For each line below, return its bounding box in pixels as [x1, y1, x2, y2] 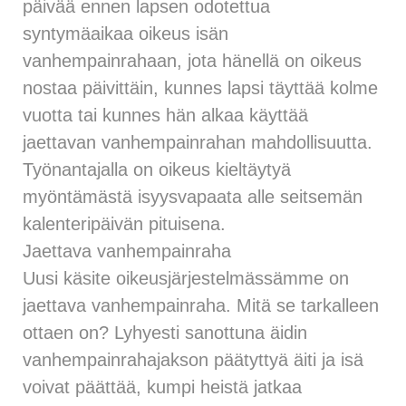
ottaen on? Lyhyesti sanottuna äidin [23, 322, 307, 343]
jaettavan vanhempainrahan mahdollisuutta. [23, 131, 372, 152]
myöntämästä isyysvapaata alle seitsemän [23, 186, 362, 207]
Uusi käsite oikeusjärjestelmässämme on [23, 267, 349, 288]
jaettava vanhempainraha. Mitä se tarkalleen [23, 295, 379, 315]
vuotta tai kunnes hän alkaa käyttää [23, 104, 308, 125]
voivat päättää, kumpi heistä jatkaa [23, 376, 302, 397]
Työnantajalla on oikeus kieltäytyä [23, 159, 291, 179]
